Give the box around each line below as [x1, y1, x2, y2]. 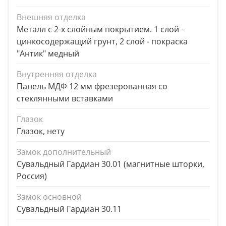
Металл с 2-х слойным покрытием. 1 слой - [17, 24, 184, 35]
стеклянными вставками [17, 93, 113, 104]
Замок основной [17, 191, 82, 203]
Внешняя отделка [17, 12, 86, 23]
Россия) [17, 171, 47, 182]
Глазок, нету [17, 126, 65, 137]
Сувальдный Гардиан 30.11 [17, 203, 122, 215]
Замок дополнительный [17, 146, 111, 158]
